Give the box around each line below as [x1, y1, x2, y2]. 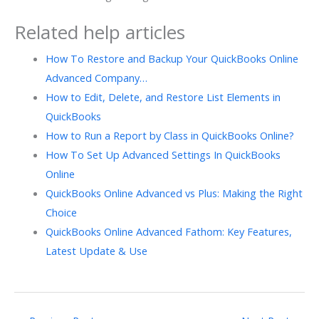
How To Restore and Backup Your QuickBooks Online [45, 51, 298, 66]
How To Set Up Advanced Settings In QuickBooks [45, 147, 281, 162]
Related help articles [14, 19, 185, 46]
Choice [45, 205, 77, 220]
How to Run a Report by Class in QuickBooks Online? [45, 128, 294, 143]
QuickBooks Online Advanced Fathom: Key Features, [45, 224, 292, 239]
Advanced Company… [45, 70, 147, 85]
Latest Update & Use [45, 244, 147, 258]
